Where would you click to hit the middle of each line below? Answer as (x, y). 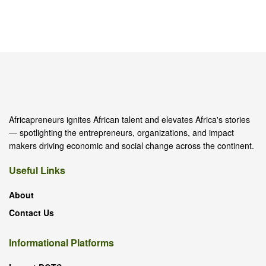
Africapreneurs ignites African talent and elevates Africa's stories (129, 119)
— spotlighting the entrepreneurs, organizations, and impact (121, 132)
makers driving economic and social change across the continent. (132, 145)
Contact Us (31, 212)
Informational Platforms (61, 242)
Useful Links (37, 170)
